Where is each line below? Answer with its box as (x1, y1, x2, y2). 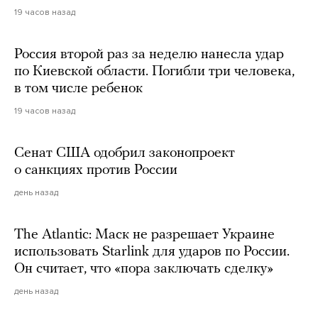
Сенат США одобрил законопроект (14, 146, 235, 160)
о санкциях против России (14, 163, 177, 177)
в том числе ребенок (14, 81, 143, 96)
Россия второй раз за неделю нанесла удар (14, 47, 284, 62)
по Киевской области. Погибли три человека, (14, 64, 295, 79)
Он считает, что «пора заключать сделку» (14, 261, 273, 276)
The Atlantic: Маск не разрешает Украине (14, 227, 275, 242)
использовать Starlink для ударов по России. (14, 244, 290, 259)
